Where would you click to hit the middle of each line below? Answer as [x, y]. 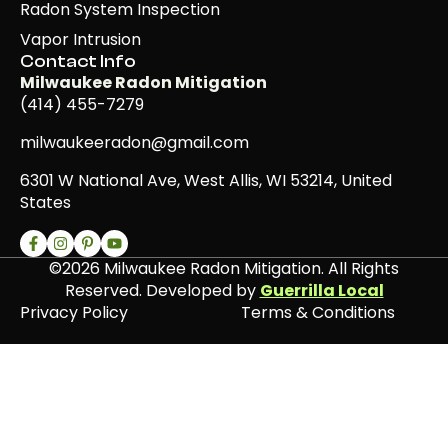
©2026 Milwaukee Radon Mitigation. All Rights [224, 268]
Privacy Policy [74, 312]
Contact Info [78, 61]
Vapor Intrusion [80, 39]
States [45, 202]
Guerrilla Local [321, 290]
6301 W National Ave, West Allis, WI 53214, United [206, 180]
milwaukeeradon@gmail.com [134, 142]
